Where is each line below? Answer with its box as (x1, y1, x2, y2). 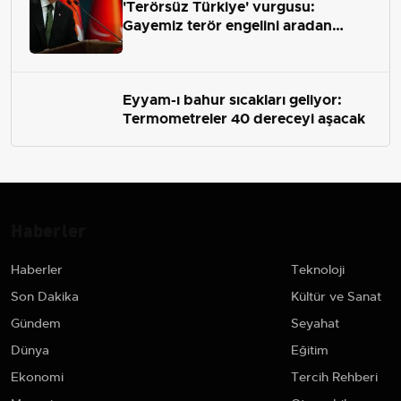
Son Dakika (11, 287, 79, 304)
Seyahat (291, 314, 339, 331)
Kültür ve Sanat (291, 287, 381, 304)
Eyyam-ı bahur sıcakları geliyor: (123, 90, 342, 109)
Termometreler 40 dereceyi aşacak (123, 108, 365, 128)
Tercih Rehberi (291, 368, 378, 385)
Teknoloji (291, 260, 345, 277)
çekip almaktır (123, 35, 220, 55)
